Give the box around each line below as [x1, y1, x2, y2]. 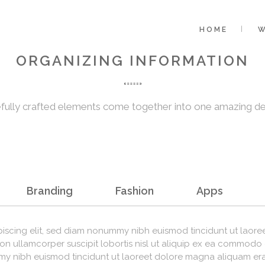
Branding [27, 185, 73, 197]
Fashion [115, 185, 154, 197]
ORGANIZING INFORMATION [16, 52, 249, 69]
